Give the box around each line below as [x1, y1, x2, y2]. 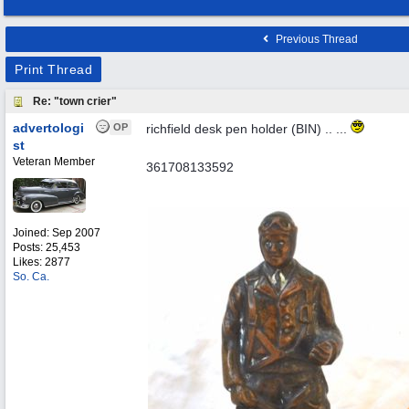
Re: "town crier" [33, 95, 117, 108]
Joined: [13, 226, 52, 239]
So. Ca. [13, 270, 49, 283]
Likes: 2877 [13, 256, 70, 268]
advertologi [13, 121, 84, 135]
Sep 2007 [52, 226, 100, 239]
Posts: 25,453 [13, 241, 80, 254]
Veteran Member [13, 155, 95, 168]
